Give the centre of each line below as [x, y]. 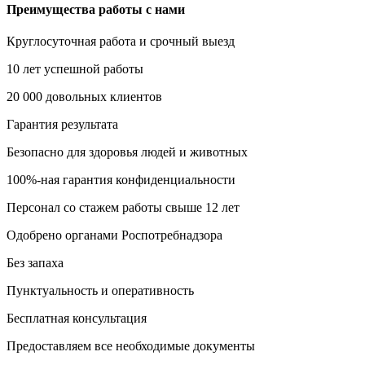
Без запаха [35, 263]
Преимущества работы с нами [96, 9]
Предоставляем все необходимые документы [131, 346]
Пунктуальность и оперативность [100, 291]
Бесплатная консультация [77, 319]
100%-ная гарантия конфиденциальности [121, 180]
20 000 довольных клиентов [84, 97]
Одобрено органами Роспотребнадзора [114, 235]
